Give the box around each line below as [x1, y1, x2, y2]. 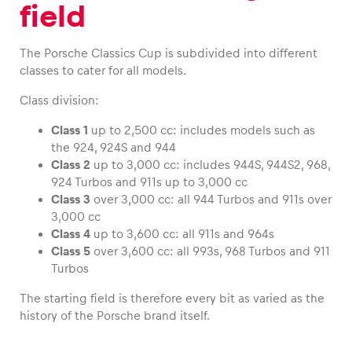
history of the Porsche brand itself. [20, 309, 210, 323]
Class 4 [51, 227, 90, 241]
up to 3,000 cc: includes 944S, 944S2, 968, [90, 158, 330, 172]
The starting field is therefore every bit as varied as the [20, 291, 324, 306]
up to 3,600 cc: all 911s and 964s [90, 227, 274, 241]
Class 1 [51, 123, 88, 137]
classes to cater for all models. [20, 64, 186, 78]
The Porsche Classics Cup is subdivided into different [20, 46, 317, 60]
